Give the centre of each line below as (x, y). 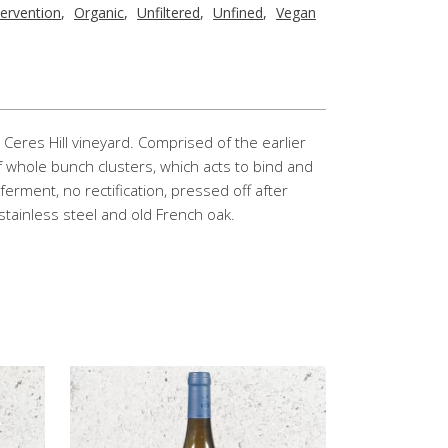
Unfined (238, 12)
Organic (99, 12)
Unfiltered (168, 12)
